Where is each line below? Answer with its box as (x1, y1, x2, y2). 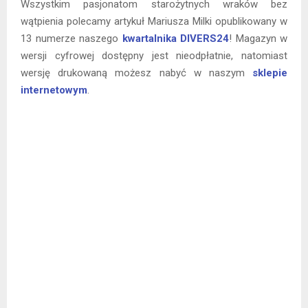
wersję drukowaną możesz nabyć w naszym (21, 66, 252, 79)
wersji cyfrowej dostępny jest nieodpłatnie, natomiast (21, 49, 287, 62)
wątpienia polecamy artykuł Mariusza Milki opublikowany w (21, 14, 287, 27)
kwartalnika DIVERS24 (122, 32, 229, 45)
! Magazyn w (229, 32, 287, 45)
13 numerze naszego (21, 32, 122, 45)
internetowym (21, 83, 87, 96)
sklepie (252, 66, 287, 79)
